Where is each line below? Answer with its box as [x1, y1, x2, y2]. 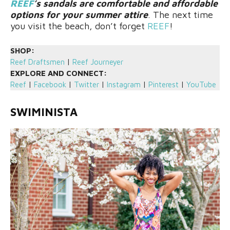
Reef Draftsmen [10, 57, 65, 67]
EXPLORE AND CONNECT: [10, 69, 107, 78]
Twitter [74, 80, 99, 89]
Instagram [105, 80, 141, 89]
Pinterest [148, 80, 179, 89]
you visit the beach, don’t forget [10, 21, 147, 32]
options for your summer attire [10, 9, 148, 21]
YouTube [186, 80, 216, 89]
